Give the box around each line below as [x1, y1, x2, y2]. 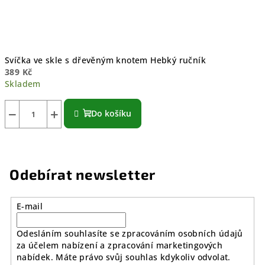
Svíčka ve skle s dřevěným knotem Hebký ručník [5, 54, 206, 66]
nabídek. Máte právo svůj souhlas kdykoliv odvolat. [16, 251, 231, 263]
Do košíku [91, 107, 132, 119]
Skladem [5, 77, 41, 89]
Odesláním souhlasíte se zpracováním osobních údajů [16, 227, 243, 239]
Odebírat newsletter [9, 165, 156, 183]
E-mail [16, 200, 43, 212]
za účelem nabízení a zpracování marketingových [16, 239, 223, 251]
